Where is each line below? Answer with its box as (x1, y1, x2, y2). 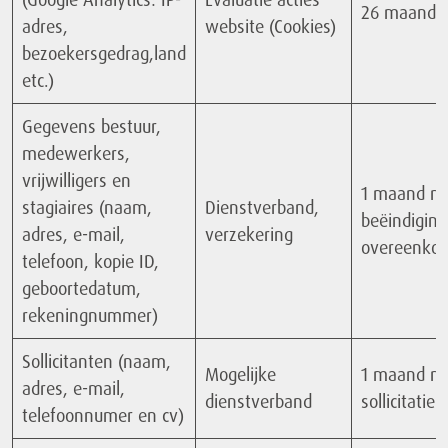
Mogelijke (205, 363, 276, 386)
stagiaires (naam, (22, 196, 152, 219)
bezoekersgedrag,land (22, 42, 186, 65)
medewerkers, (22, 142, 130, 165)
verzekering (205, 223, 293, 246)
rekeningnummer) (22, 304, 158, 327)
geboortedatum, (22, 277, 141, 300)
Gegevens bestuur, (22, 115, 161, 138)
